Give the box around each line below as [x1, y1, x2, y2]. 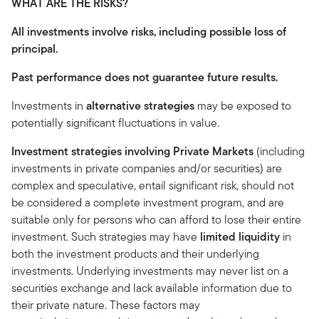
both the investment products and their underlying [11, 245, 259, 262]
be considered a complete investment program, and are [11, 194, 284, 211]
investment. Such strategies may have [11, 228, 200, 245]
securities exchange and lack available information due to [11, 279, 292, 296]
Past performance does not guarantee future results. [11, 68, 278, 85]
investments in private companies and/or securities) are [11, 159, 282, 177]
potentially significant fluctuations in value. [11, 114, 219, 131]
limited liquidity [200, 228, 280, 245]
